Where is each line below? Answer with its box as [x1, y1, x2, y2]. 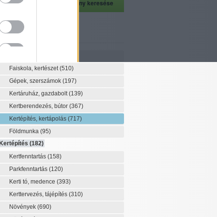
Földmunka [9, 128, 40, 135]
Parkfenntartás [9, 166, 49, 172]
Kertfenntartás [9, 153, 47, 160]
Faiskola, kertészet [9, 65, 60, 72]
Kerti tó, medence [9, 178, 57, 185]
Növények [9, 203, 37, 210]
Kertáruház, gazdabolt [9, 90, 69, 97]
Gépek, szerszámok [9, 77, 62, 84]
